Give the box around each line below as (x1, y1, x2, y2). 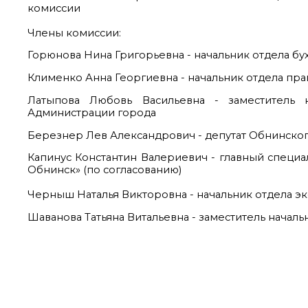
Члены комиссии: (27, 26, 121, 39)
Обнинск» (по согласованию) (27, 164, 181, 177)
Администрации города (27, 106, 156, 119)
